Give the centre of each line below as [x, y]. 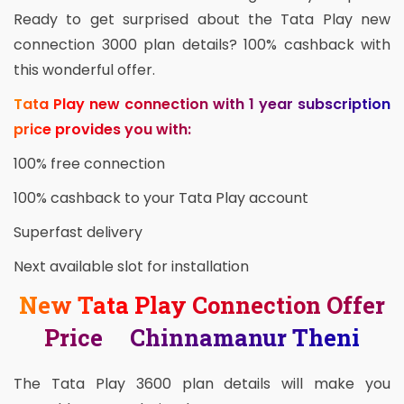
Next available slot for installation [131, 267]
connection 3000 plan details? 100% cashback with [202, 45]
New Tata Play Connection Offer [202, 305]
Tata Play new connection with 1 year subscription [202, 105]
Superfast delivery [78, 233]
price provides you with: [102, 130]
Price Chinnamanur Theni [202, 338]
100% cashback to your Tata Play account [161, 198]
